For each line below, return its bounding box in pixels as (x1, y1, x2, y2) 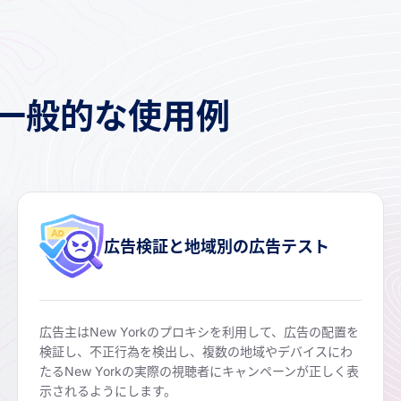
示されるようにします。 (39, 383, 177, 399)
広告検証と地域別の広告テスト (104, 236, 330, 256)
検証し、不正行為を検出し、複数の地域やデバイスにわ (39, 344, 354, 360)
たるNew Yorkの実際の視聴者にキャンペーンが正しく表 (39, 363, 360, 380)
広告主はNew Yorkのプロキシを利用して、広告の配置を (39, 324, 360, 340)
